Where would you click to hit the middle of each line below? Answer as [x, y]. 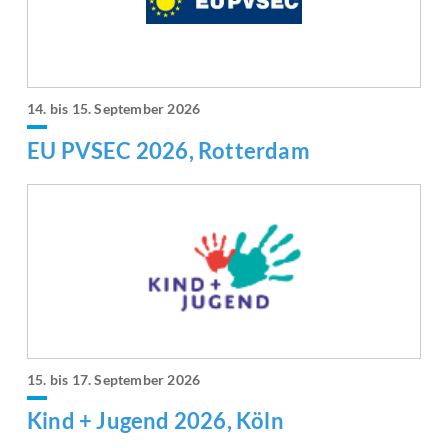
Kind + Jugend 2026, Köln [155, 420]
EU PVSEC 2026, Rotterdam [168, 150]
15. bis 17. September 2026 [114, 379]
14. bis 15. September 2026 [114, 109]
